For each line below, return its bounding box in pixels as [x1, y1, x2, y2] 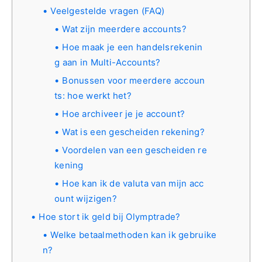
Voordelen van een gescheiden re [62, 144, 207, 156]
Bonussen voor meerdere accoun [62, 74, 205, 86]
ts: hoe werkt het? [54, 89, 132, 101]
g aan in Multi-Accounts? [54, 56, 161, 68]
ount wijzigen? [54, 192, 117, 204]
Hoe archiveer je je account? [62, 108, 185, 119]
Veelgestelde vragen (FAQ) [50, 5, 165, 16]
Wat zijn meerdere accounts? [62, 23, 187, 35]
